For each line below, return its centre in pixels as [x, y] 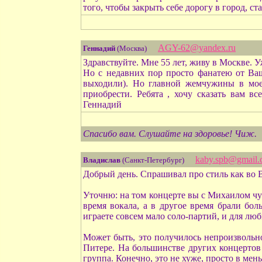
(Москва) [132, 48]
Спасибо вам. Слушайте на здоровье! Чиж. [170, 134]
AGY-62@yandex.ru [197, 48]
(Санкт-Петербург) [153, 160]
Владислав [102, 160]
